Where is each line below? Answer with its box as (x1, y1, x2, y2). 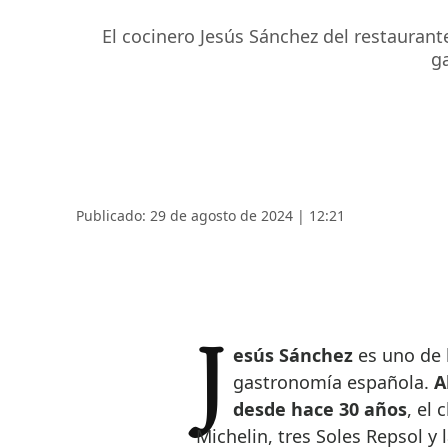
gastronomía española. (232, 370, 434, 395)
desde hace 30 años (232, 397, 407, 422)
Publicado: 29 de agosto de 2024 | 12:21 (76, 206, 345, 226)
